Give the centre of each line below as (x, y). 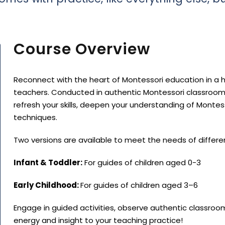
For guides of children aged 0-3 (141, 162)
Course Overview (82, 49)
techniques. (35, 117)
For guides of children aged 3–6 (139, 185)
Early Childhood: (47, 185)
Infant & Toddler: (48, 162)
